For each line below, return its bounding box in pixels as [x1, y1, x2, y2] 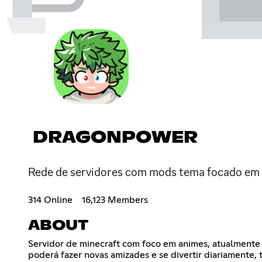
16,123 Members [82, 195, 148, 205]
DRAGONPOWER [33, 129, 198, 146]
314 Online [28, 195, 73, 205]
